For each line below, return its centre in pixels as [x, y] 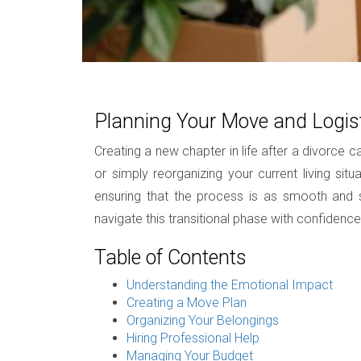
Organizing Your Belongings [203, 320]
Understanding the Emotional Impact [230, 284]
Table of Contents [170, 257]
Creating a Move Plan [187, 302]
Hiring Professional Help [193, 338]
